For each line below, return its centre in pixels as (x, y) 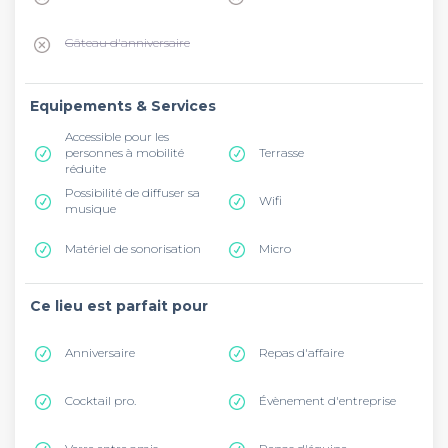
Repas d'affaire (301, 352)
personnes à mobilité (124, 152)
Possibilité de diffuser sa (132, 192)
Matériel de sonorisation (133, 248)
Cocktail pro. (100, 400)
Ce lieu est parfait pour (119, 305)
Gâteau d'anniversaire (127, 42)
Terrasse (281, 152)
